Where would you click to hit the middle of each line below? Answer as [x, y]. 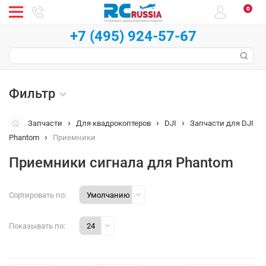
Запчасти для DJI [222, 123]
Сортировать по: [38, 195]
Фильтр [32, 94]
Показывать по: [37, 226]
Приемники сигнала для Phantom [121, 163]
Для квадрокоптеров [113, 123]
